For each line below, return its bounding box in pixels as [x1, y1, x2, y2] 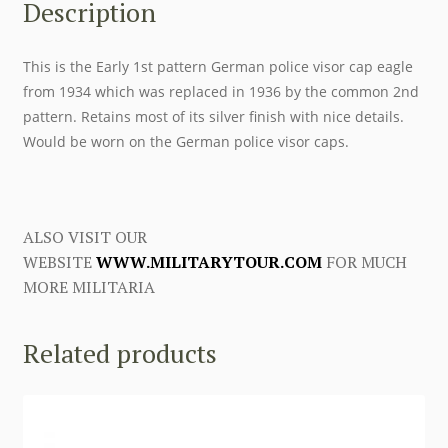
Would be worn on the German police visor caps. [22, 132, 349, 152]
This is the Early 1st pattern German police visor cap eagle [22, 57, 413, 77]
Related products [22, 336, 217, 371]
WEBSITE [22, 250, 96, 273]
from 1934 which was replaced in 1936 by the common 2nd [22, 82, 419, 102]
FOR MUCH [321, 250, 407, 273]
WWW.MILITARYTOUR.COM [95, 250, 322, 273]
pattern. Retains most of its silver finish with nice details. [22, 107, 404, 127]
